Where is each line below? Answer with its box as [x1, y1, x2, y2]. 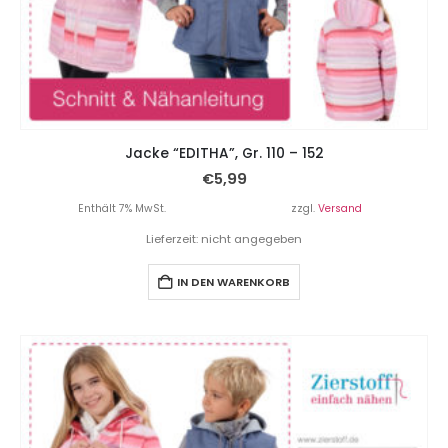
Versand [317, 200, 362, 216]
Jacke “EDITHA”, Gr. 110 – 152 [124, 143, 324, 163]
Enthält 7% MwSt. [78, 200, 166, 216]
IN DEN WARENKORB [177, 273, 290, 290]
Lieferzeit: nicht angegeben [146, 230, 302, 247]
